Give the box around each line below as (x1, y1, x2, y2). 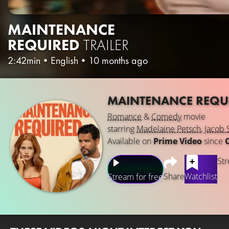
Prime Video (153, 135, 202, 147)
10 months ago (88, 53, 148, 67)
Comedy (151, 110, 181, 122)
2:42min (8, 53, 40, 67)
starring (107, 123, 136, 134)
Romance (107, 110, 142, 122)
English (51, 53, 78, 67)
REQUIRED (8, 35, 80, 55)
